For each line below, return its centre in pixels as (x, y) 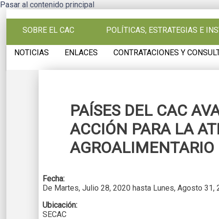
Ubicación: (61, 205)
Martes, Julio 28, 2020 (93, 188)
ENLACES (81, 52)
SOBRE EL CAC (48, 30)
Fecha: (55, 178)
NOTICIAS (32, 52)
